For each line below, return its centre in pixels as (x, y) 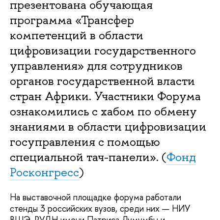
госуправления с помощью (85, 142)
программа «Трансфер (72, 20)
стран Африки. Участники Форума (105, 96)
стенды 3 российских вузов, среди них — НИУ (100, 209)
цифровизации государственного (103, 51)
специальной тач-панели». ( (88, 157)
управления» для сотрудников (96, 66)
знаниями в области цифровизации (108, 127)
